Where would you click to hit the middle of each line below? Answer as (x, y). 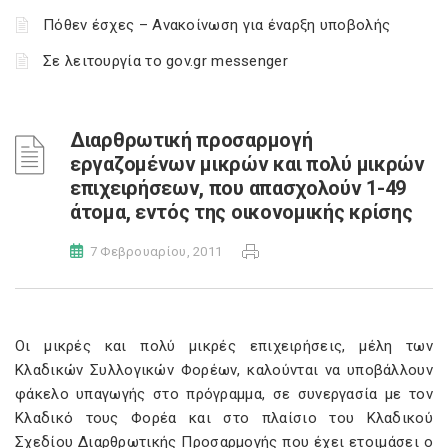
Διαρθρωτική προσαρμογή (191, 140)
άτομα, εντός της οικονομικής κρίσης (241, 212)
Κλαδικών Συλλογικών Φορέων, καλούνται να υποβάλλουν (224, 370)
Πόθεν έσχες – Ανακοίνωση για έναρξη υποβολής (217, 25)
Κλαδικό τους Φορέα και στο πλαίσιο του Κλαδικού (224, 418)
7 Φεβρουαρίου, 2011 (156, 251)
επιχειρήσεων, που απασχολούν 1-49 (238, 188)
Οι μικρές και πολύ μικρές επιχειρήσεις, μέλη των (224, 346)
